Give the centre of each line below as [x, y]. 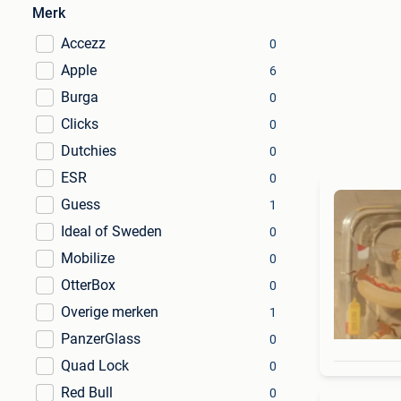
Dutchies [89, 151]
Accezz [83, 43]
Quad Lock [95, 366]
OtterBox [88, 285]
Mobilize [88, 258]
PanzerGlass [101, 339]
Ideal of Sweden [111, 231]
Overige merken [110, 312]
